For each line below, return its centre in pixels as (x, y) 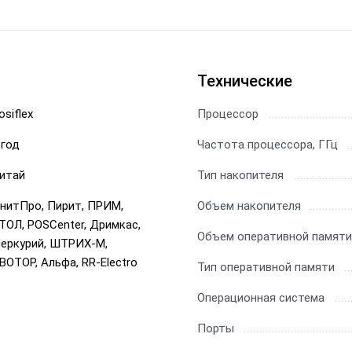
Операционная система (261, 298)
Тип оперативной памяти (266, 267)
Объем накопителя (249, 206)
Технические (245, 81)
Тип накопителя (240, 175)
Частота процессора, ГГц (268, 145)
